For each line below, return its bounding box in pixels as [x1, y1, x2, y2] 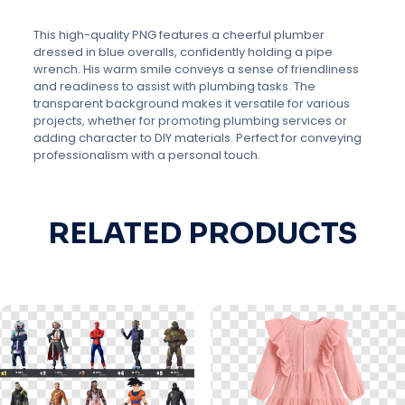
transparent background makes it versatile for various [33, 94, 350, 112]
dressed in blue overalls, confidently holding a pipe [33, 42, 333, 61]
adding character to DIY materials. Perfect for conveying [33, 128, 362, 146]
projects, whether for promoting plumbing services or [33, 111, 347, 129]
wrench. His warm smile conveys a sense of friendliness [33, 60, 359, 78]
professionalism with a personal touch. [33, 146, 260, 164]
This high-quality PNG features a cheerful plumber [33, 25, 325, 43]
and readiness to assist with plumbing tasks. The [33, 77, 316, 95]
